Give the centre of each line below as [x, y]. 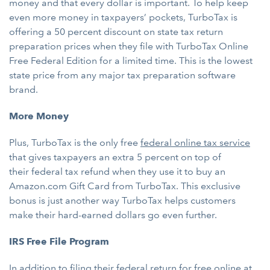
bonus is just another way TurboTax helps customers [122, 200]
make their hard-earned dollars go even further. [113, 215]
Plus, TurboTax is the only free [75, 143]
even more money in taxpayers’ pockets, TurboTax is [123, 17]
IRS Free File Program [59, 241]
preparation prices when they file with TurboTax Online [129, 46]
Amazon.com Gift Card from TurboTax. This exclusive [125, 186]
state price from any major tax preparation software [122, 75]
